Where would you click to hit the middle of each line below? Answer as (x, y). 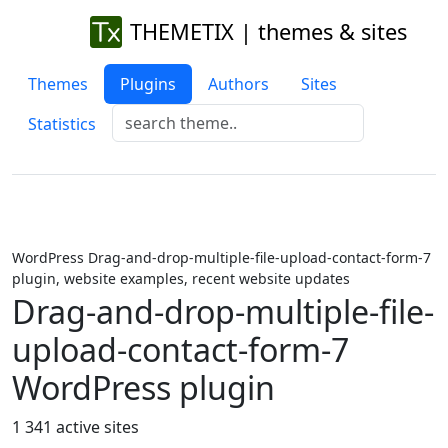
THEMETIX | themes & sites (268, 31)
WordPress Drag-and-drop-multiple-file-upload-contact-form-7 (221, 257)
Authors (238, 84)
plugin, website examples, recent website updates (181, 278)
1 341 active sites (75, 427)
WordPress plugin (143, 387)
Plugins (148, 84)
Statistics (62, 124)
